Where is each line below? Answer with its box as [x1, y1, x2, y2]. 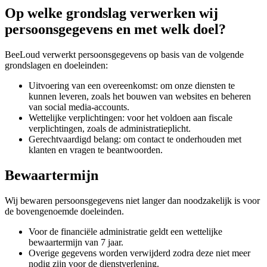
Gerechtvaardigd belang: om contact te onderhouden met [29, 134, 241, 145]
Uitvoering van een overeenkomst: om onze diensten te [29, 80, 235, 91]
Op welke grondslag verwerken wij [5, 5, 218, 21]
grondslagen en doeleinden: [5, 60, 108, 71]
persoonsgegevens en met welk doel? [5, 21, 226, 38]
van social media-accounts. [29, 102, 129, 113]
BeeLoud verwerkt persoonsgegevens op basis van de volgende [5, 49, 244, 60]
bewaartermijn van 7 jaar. [29, 237, 123, 247]
